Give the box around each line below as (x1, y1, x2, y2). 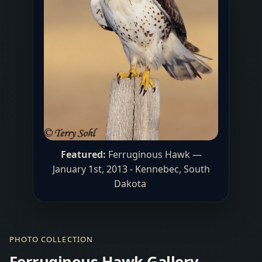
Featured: (60, 147, 106, 161)
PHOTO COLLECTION (9, 233, 93, 244)
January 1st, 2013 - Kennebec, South (52, 162, 210, 175)
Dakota (113, 177, 149, 190)
